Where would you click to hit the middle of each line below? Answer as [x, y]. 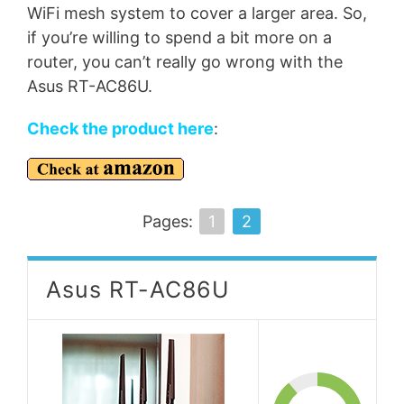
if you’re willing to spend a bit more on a [179, 37]
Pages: [170, 222]
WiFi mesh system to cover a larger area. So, [197, 13]
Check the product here [120, 128]
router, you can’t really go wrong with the [185, 61]
